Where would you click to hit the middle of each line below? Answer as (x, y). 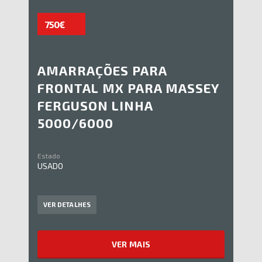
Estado (49, 156)
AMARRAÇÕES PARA (102, 70)
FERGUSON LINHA (95, 106)
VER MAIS (131, 244)
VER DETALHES (67, 205)
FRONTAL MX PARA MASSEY (128, 88)
